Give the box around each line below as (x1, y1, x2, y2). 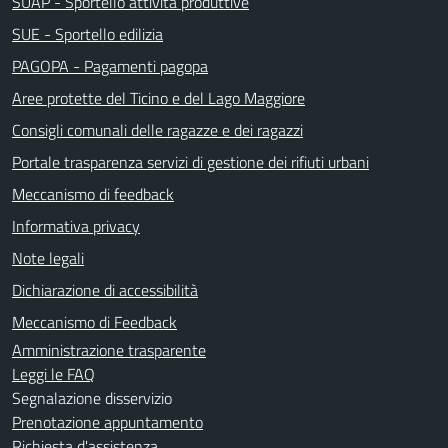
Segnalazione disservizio (12, 385, 172, 410)
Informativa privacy (12, 213, 140, 238)
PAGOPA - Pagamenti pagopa (12, 53, 208, 78)
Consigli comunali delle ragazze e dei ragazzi (12, 117, 303, 142)
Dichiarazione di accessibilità (12, 277, 198, 302)
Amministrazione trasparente (12, 337, 206, 362)
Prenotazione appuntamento (12, 409, 203, 434)
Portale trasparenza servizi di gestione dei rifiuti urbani (12, 149, 369, 174)
